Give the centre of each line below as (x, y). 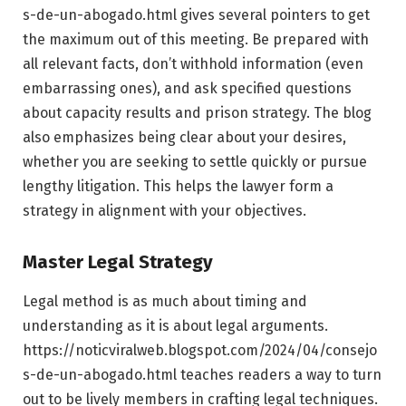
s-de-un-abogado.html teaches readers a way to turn (202, 375)
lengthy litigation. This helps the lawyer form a (178, 187)
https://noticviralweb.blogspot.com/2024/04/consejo (200, 351)
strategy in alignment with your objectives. (164, 211)
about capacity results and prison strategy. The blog (197, 113)
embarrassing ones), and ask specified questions (187, 89)
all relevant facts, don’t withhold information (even (193, 64)
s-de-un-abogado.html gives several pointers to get (196, 15)
